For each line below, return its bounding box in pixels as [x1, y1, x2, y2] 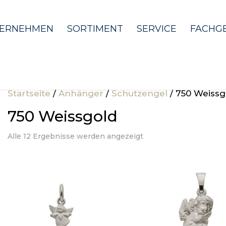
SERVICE [137, 23, 177, 34]
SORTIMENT [67, 23, 124, 34]
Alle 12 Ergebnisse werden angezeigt [8, 132, 144, 141]
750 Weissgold [8, 107, 118, 126]
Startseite [8, 88, 51, 98]
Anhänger [59, 88, 104, 98]
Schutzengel [111, 88, 168, 98]
